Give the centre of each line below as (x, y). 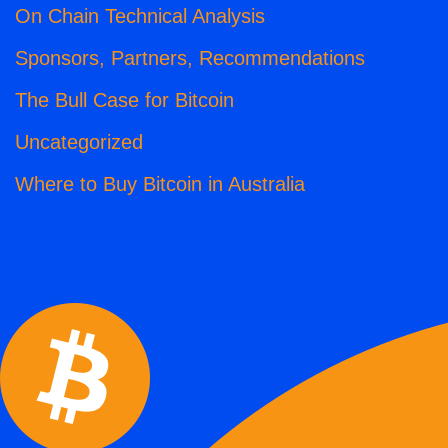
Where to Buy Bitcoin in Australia (160, 184)
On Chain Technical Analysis (140, 16)
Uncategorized (79, 142)
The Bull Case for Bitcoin (124, 100)
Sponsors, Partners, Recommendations (190, 58)
